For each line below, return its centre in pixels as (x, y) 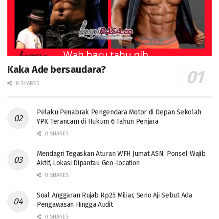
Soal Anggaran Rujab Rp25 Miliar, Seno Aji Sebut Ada (114, 196)
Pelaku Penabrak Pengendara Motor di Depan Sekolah (119, 112)
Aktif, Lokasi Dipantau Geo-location (88, 163)
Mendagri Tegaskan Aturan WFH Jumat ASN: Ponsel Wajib (121, 154)
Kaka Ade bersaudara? (57, 70)
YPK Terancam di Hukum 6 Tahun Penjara (98, 122)
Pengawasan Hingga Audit (75, 205)
